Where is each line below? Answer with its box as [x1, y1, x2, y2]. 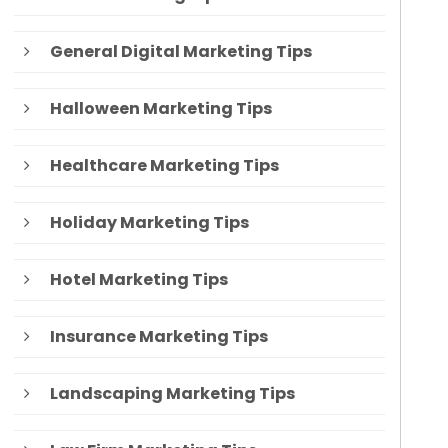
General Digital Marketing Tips [49, 40, 312, 64]
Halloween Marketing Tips [49, 97, 272, 121]
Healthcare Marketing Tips [49, 154, 279, 178]
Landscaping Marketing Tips [49, 382, 295, 406]
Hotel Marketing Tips [49, 268, 228, 292]
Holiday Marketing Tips [49, 211, 249, 235]
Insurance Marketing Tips [49, 325, 268, 349]
